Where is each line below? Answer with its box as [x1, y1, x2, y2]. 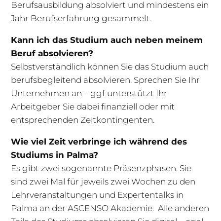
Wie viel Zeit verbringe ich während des [11, 137, 187, 147]
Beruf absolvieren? [11, 48, 94, 59]
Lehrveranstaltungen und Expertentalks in [11, 190, 184, 200]
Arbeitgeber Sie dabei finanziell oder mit [11, 102, 175, 112]
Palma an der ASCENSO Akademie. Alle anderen [11, 203, 210, 214]
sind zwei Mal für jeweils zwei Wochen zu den [11, 177, 196, 187]
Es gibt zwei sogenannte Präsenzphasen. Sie [11, 163, 192, 174]
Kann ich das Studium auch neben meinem [11, 35, 203, 45]
